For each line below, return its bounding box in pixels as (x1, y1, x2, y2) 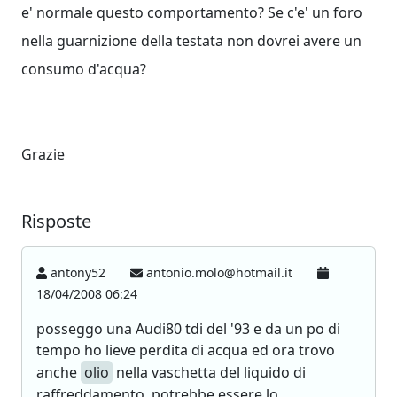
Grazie (21, 144, 65, 164)
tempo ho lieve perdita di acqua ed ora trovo (36, 340, 335, 360)
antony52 (47, 264, 110, 281)
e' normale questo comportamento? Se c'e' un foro (21, 3, 362, 22)
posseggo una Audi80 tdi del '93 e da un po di (36, 319, 340, 339)
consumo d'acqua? (21, 59, 146, 79)
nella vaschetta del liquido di (113, 362, 306, 382)
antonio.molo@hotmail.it (143, 264, 297, 281)
